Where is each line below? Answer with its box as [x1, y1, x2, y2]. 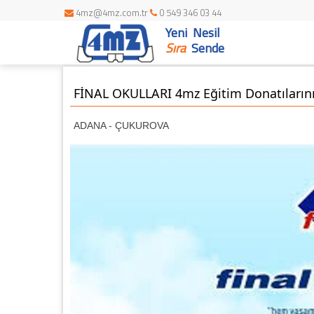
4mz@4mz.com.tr [74, 6, 150, 20]
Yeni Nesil [165, 23, 220, 42]
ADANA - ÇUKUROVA [73, 120, 169, 131]
